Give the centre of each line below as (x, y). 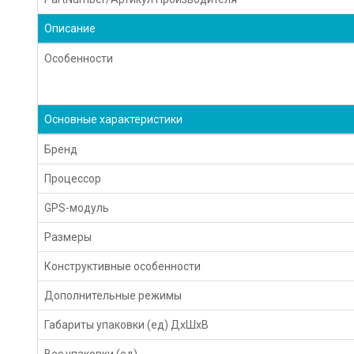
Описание (70, 28)
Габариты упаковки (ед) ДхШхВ (127, 324)
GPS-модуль (77, 207)
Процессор (73, 178)
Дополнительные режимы (113, 295)
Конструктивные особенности (123, 266)
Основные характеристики (114, 119)
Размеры (68, 237)
